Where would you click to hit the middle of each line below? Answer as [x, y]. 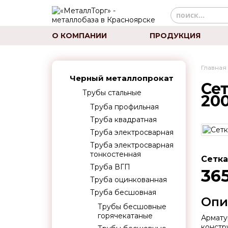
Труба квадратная [123, 120]
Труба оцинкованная [129, 180]
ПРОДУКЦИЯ [175, 36]
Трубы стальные [112, 93]
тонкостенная [116, 154]
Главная [213, 67]
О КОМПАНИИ [79, 36]
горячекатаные [125, 216]
